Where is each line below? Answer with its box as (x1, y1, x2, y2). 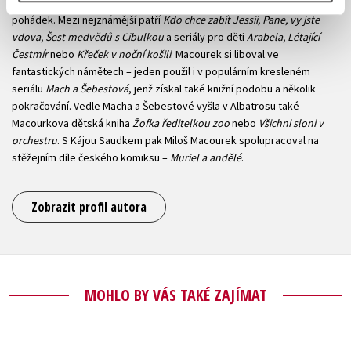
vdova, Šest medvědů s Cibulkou (12, 30, 164, 45)
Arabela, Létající (247, 30, 320, 45)
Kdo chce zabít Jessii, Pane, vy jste (163, 13, 320, 27)
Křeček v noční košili (77, 47, 171, 62)
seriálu (12, 81, 43, 96)
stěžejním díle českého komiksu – (12, 150, 170, 165)
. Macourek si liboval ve (171, 47, 279, 62)
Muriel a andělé (170, 150, 241, 165)
